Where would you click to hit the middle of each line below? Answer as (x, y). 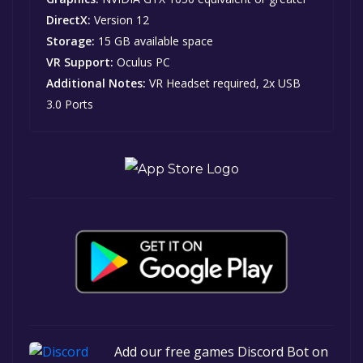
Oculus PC (142, 62)
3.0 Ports (70, 105)
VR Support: (80, 62)
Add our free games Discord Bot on (221, 352)
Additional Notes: (96, 83)
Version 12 (120, 20)
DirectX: (68, 20)
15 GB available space (154, 41)
